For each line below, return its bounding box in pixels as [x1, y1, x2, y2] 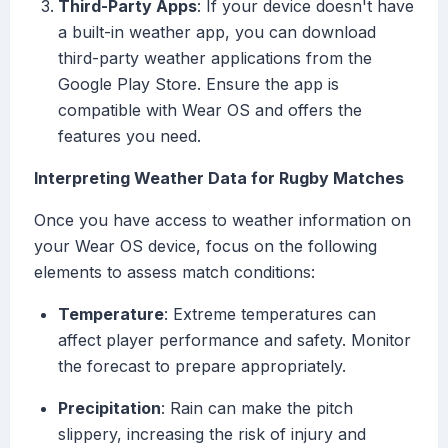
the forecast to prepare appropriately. [58, 356, 346, 377]
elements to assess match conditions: [34, 262, 315, 283]
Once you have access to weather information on [34, 210, 411, 231]
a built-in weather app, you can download [58, 22, 376, 43]
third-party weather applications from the [58, 48, 372, 69]
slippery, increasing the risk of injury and [58, 424, 366, 445]
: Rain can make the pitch [161, 398, 353, 419]
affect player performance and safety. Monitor [58, 330, 411, 351]
